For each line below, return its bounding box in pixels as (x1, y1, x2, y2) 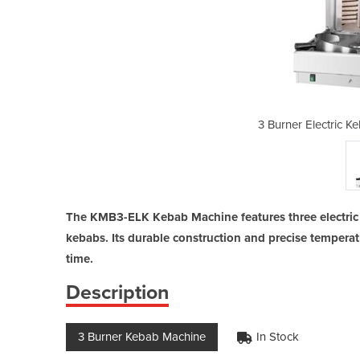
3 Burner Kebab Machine (78, 329, 206, 344)
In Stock (256, 329, 299, 344)
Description (66, 280, 169, 305)
